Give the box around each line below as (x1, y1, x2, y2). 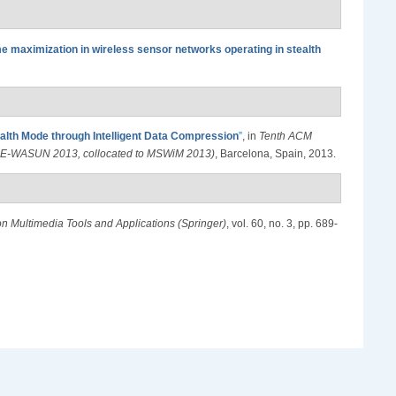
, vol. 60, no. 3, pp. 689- (226, 217, 338, 230)
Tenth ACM (259, 130, 312, 143)
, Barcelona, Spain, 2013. (215, 148, 336, 161)
